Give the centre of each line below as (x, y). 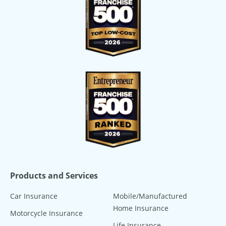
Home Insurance (141, 208)
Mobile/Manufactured (150, 196)
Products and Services (54, 175)
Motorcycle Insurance (46, 213)
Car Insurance (34, 196)
